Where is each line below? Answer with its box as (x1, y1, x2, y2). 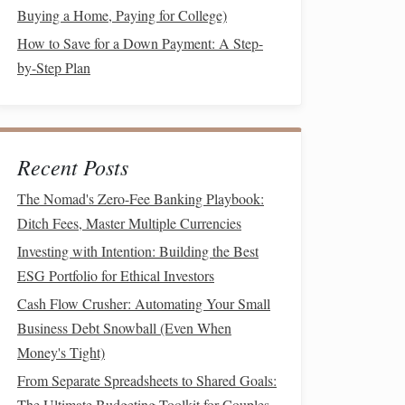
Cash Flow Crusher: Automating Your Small (17, 294, 270, 313)
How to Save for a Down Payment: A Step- (17, 33, 263, 52)
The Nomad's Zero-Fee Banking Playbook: (17, 189, 264, 208)
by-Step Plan (17, 58, 90, 77)
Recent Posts (17, 152, 128, 181)
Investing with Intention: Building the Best (17, 241, 259, 260)
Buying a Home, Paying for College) (17, 5, 227, 24)
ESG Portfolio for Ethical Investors (17, 266, 214, 285)
